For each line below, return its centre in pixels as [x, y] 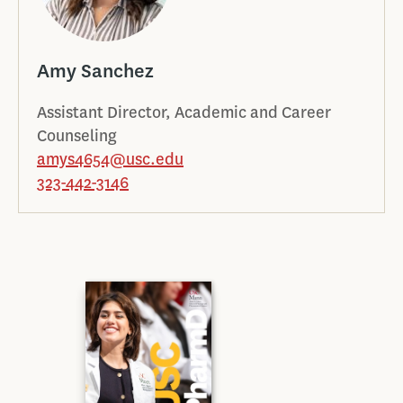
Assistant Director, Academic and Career [184, 112]
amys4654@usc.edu [110, 159]
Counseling [77, 136]
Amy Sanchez [95, 71]
